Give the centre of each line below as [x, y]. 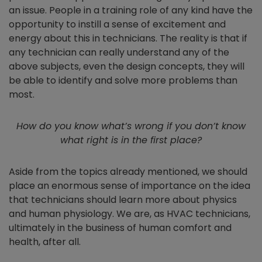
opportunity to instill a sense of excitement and [117, 24]
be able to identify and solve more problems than [123, 80]
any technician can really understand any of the [119, 52]
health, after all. [45, 242]
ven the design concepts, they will [167, 66]
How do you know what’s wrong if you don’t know [131, 126]
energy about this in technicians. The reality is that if [128, 38]
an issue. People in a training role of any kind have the [131, 10]
